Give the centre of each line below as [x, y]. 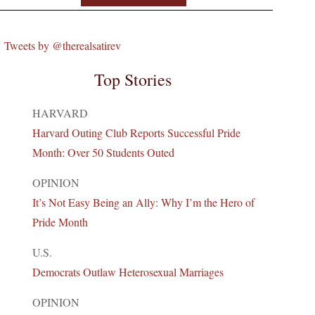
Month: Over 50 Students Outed [103, 152]
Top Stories [133, 79]
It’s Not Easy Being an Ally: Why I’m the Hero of [143, 202]
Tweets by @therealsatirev [62, 45]
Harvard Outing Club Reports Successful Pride [136, 132]
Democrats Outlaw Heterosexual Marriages [128, 271]
